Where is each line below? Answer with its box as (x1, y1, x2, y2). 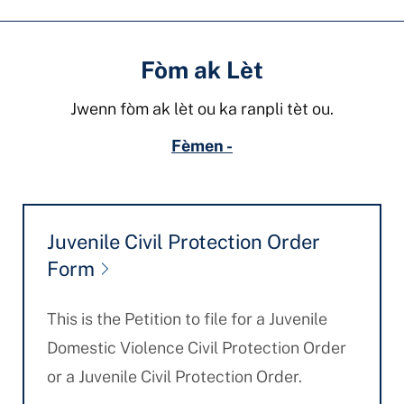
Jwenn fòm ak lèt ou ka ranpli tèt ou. (69, 99, 334, 119)
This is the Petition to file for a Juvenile (46, 309, 327, 328)
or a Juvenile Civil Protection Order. (46, 367, 302, 386)
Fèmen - (171, 136, 233, 155)
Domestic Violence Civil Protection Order (46, 338, 346, 357)
